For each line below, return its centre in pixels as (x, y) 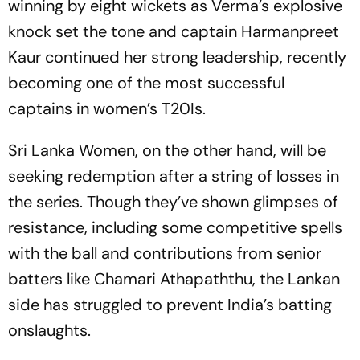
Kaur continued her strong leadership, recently (177, 57)
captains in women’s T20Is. (107, 108)
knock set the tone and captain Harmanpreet (174, 31)
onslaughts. (49, 330)
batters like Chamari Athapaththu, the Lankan (174, 278)
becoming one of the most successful (146, 82)
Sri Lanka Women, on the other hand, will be (167, 150)
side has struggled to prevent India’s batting (170, 304)
